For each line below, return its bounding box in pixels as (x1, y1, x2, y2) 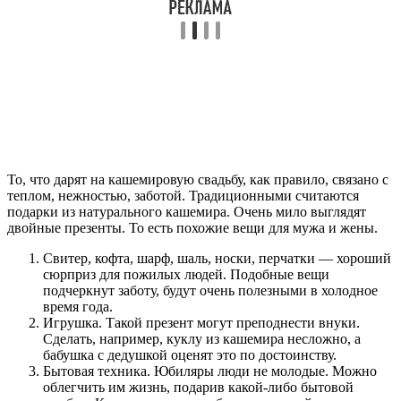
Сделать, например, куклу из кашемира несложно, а (43, 330, 361, 346)
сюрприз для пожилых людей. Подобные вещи (43, 266, 329, 282)
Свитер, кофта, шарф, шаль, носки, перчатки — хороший (43, 250, 391, 266)
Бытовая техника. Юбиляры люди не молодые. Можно (43, 363, 377, 379)
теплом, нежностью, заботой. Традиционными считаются (7, 187, 359, 203)
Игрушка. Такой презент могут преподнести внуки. (43, 314, 360, 330)
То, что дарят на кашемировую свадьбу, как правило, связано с (7, 171, 388, 187)
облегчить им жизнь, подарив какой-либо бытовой (43, 379, 354, 395)
